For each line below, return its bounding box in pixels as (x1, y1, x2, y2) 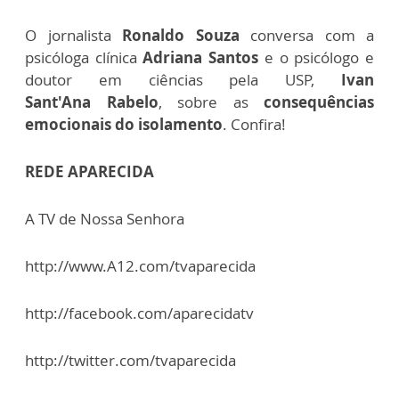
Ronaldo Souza (122, 25, 240, 45)
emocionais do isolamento (25, 114, 223, 134)
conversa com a (239, 25, 374, 45)
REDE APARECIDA (25, 161, 154, 182)
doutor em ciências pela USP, (25, 69, 341, 90)
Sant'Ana (25, 92, 91, 112)
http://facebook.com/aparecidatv (25, 303, 254, 323)
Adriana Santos (142, 47, 259, 68)
